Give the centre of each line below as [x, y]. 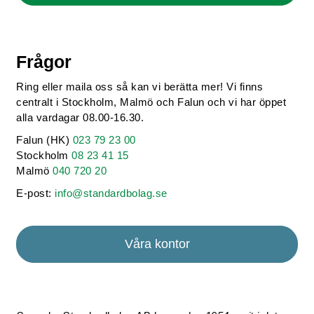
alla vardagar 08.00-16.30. [80, 117]
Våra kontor [157, 244]
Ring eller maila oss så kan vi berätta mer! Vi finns [140, 87]
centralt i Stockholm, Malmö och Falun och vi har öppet [151, 102]
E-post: [36, 193]
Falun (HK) [45, 140]
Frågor [44, 62]
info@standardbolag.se [111, 193]
